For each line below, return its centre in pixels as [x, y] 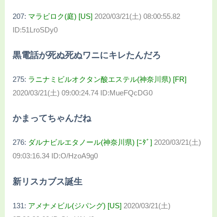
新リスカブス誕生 [47, 181]
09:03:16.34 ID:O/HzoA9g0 [55, 156]
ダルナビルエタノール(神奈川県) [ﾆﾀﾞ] [90, 142]
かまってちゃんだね [52, 118]
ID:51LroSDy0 [35, 30]
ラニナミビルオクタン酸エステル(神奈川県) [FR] [107, 79]
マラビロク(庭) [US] [60, 16]
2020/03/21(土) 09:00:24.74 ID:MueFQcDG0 [83, 93]
